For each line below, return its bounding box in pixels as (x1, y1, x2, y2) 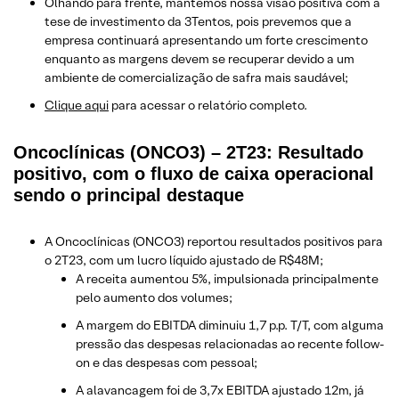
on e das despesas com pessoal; (76, 354, 257, 370)
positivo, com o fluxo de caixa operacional (13, 163, 374, 183)
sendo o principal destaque (13, 184, 244, 205)
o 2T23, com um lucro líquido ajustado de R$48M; (45, 251, 323, 268)
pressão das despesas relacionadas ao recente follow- (76, 335, 385, 352)
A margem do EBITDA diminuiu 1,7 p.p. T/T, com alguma (76, 316, 384, 333)
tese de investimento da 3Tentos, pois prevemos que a (45, 12, 352, 29)
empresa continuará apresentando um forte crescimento (45, 31, 368, 48)
